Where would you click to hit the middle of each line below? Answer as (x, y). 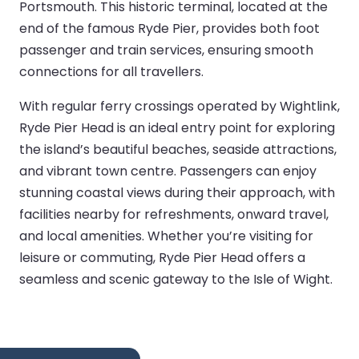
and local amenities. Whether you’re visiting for (166, 236)
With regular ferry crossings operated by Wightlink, (179, 106)
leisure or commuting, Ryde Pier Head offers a (162, 257)
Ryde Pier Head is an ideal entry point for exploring (177, 127)
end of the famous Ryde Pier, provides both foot (169, 28)
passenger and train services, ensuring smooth (166, 50)
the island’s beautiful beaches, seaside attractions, (178, 149)
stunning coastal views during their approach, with (177, 192)
